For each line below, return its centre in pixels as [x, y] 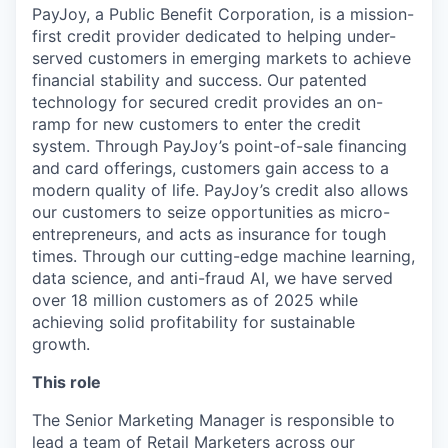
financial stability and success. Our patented [199, 79]
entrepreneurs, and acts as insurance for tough [209, 233]
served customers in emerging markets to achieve [221, 57]
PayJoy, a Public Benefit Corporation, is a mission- [223, 13]
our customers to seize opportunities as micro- [211, 211]
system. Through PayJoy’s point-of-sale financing [219, 145]
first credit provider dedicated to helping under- [214, 35]
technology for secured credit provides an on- [207, 101]
